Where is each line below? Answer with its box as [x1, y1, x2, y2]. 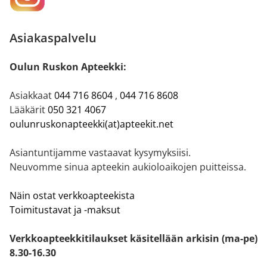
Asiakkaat [10, 88, 54, 102]
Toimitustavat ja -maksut [10, 203, 120, 216]
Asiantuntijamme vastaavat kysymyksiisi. [10, 145, 191, 159]
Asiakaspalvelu [10, 29, 97, 46]
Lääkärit [10, 103, 48, 116]
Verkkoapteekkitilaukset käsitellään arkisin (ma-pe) [10, 231, 257, 245]
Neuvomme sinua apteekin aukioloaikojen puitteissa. [10, 160, 246, 173]
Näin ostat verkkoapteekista [10, 188, 135, 202]
